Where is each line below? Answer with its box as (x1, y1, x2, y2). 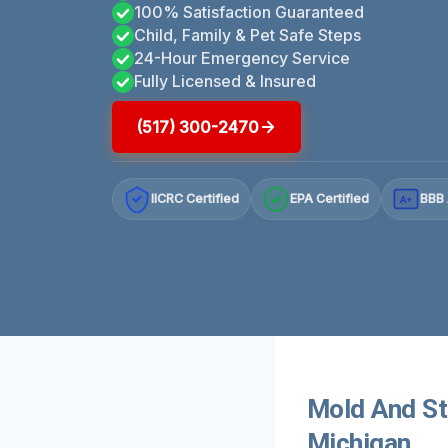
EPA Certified (290, 191, 370, 207)
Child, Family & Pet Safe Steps (134, 25, 361, 46)
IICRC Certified (151, 191, 240, 207)
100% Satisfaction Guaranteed (134, 2, 364, 23)
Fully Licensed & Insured (134, 71, 316, 92)
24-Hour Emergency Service (134, 48, 350, 69)
